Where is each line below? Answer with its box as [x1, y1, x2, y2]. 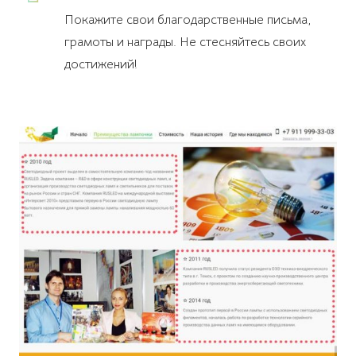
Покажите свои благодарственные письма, [64, 12, 311, 28]
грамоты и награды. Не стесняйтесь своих [64, 34, 306, 50]
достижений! [64, 56, 137, 72]
